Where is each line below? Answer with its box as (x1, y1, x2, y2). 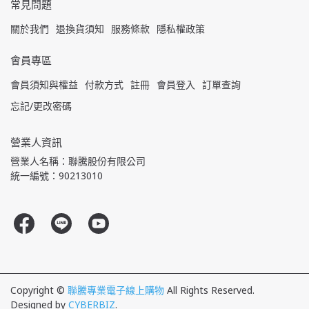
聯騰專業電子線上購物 (68, 283, 164, 297)
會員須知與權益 (10, 77, 78, 91)
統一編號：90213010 (10, 168, 103, 182)
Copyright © (10, 283, 65, 297)
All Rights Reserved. (167, 283, 255, 297)
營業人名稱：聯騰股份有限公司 (10, 154, 146, 168)
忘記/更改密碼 (10, 99, 72, 112)
